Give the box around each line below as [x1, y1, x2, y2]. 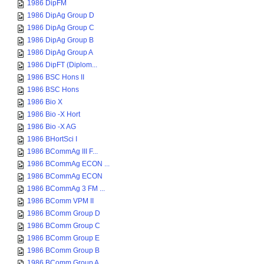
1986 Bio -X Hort [27, 110, 80, 118]
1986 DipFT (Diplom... [27, 61, 97, 69]
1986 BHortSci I [27, 135, 77, 143]
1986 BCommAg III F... [27, 147, 98, 156]
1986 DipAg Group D [27, 11, 94, 19]
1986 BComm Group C [27, 222, 100, 230]
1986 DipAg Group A [27, 48, 93, 57]
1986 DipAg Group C [27, 24, 94, 32]
